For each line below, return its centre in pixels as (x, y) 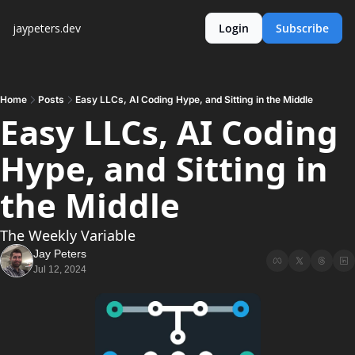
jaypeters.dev (47, 28)
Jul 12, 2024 (60, 269)
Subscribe (302, 28)
